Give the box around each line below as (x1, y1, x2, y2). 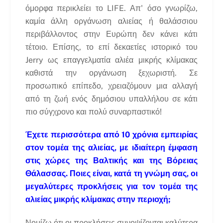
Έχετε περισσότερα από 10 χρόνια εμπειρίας (25, 130, 198, 140)
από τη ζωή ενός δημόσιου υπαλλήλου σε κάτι (25, 94, 198, 104)
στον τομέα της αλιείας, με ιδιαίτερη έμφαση (25, 143, 198, 153)
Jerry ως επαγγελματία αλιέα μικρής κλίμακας (25, 55, 198, 65)
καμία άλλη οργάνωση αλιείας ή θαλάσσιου (25, 16, 198, 26)
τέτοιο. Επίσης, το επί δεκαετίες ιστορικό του (25, 42, 198, 52)
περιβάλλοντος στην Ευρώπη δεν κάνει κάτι (25, 29, 198, 39)
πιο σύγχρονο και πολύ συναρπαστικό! (25, 107, 162, 116)
